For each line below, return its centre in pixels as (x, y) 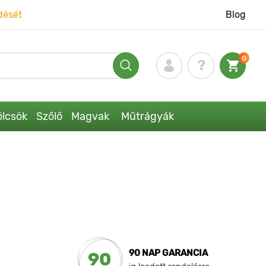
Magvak (90, 116)
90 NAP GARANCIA (168, 253)
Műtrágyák (147, 116)
